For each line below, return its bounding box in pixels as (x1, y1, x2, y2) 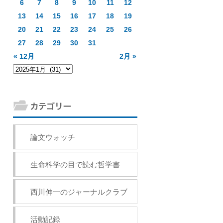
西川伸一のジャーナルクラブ (30, 188, 127, 196)
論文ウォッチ (30, 133, 75, 141)
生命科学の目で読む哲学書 (30, 160, 120, 169)
